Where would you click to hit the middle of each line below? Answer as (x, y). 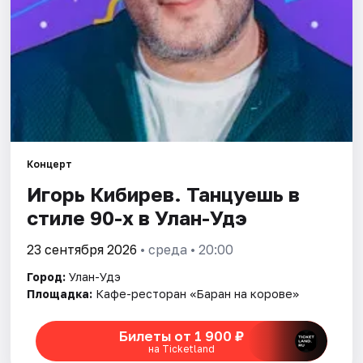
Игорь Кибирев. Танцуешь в (164, 194)
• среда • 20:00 (186, 250)
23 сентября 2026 (82, 250)
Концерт (50, 164)
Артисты (44, 41)
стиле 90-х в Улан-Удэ (137, 218)
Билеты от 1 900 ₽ (181, 335)
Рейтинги (47, 79)
